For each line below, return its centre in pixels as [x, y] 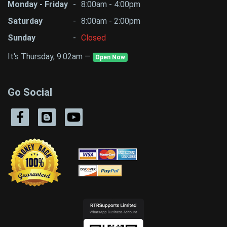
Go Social [30, 92]
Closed [93, 38]
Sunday [22, 38]
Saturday [25, 21]
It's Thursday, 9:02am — [50, 57]
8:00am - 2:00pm [110, 21]
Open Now [110, 58]
